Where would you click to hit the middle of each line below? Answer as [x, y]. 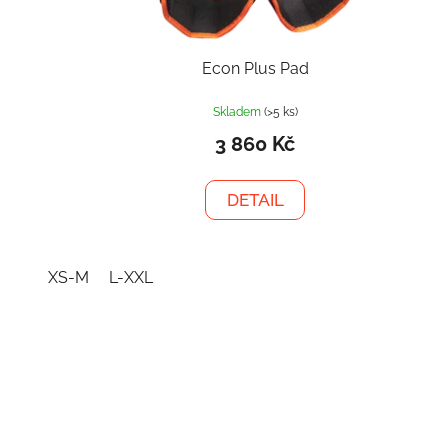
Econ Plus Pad [255, 68]
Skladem [238, 111]
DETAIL [255, 199]
